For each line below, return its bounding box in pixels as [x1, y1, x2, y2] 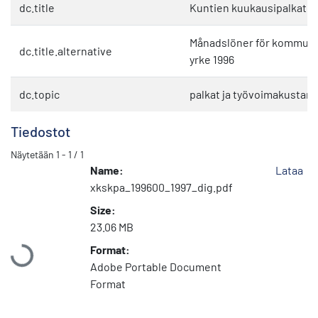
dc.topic [19, 87, 60, 102]
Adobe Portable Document [90, 260, 221, 274]
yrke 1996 [190, 53, 234, 67]
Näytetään [11, 148, 56, 161]
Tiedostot [11, 123, 70, 141]
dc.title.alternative [19, 44, 112, 58]
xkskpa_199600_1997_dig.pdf [90, 180, 233, 194]
